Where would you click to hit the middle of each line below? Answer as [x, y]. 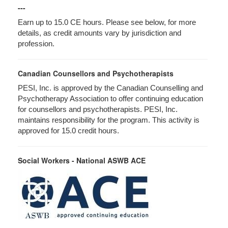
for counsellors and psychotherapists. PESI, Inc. [98, 109]
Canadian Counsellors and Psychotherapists [96, 73]
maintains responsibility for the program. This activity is [109, 120]
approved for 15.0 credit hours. [68, 131]
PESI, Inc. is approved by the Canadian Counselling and [110, 88]
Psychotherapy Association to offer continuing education [110, 99]
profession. [37, 44]
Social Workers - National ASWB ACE [82, 160]
